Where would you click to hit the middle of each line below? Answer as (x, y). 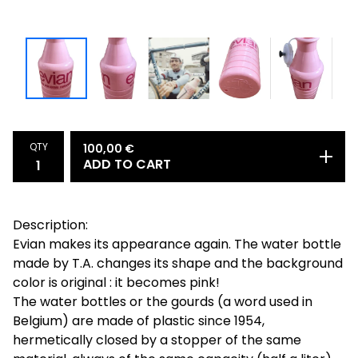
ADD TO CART (127, 164)
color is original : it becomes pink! (116, 282)
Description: (50, 225)
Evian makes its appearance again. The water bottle (177, 244)
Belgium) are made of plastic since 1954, (139, 320)
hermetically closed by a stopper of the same (157, 340)
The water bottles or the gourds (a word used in (163, 301)
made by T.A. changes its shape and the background (178, 263)
